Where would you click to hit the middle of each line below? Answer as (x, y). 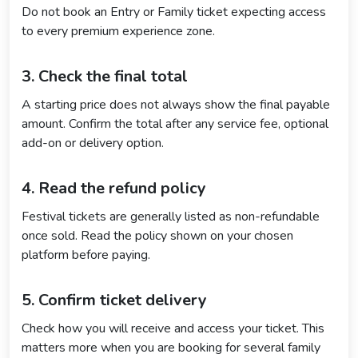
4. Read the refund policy (114, 188)
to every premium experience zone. (118, 31)
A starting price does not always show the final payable (176, 104)
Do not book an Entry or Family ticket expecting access (174, 12)
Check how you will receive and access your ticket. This (173, 328)
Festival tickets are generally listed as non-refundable (171, 216)
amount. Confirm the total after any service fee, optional (175, 123)
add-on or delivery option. (93, 143)
